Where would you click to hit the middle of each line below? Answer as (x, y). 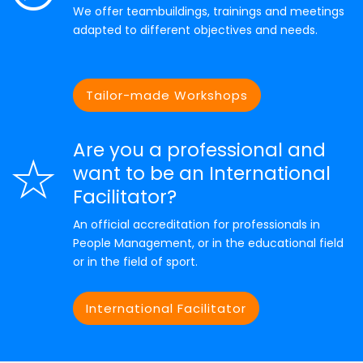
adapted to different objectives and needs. (195, 30)
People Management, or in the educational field (208, 243)
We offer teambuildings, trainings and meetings (208, 11)
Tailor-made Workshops (167, 95)
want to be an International (201, 173)
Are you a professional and (199, 150)
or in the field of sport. (135, 262)
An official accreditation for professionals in (196, 224)
